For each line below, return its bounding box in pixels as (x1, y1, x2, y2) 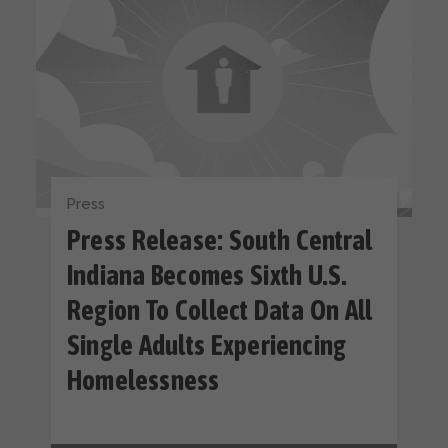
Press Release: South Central (67, 225, 373, 257)
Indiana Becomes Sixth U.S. (67, 260, 348, 292)
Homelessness (67, 365, 220, 397)
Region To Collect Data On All (67, 295, 373, 327)
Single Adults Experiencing (67, 330, 347, 362)
